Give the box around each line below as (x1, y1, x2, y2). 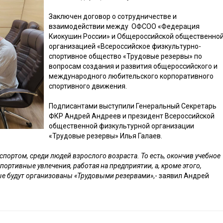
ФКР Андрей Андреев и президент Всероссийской (48, 112, 215, 120)
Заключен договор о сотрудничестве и (48, 12, 177, 21)
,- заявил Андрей (153, 172, 210, 180)
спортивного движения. (48, 82, 127, 91)
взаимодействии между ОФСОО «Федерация (48, 22, 200, 31)
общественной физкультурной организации (48, 122, 194, 130)
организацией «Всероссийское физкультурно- (48, 42, 201, 51)
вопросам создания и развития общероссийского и (48, 62, 218, 71)
